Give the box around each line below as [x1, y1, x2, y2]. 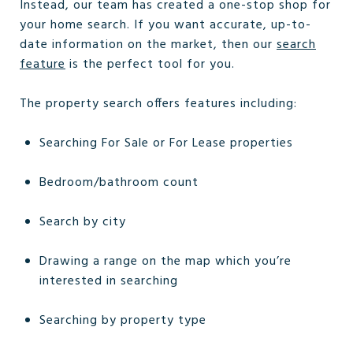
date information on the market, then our [20, 35, 277, 55]
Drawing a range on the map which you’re [39, 251, 292, 272]
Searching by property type [39, 310, 206, 331]
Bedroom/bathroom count [39, 173, 199, 193]
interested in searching [39, 271, 178, 292]
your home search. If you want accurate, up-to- [20, 15, 311, 35]
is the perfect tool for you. [65, 54, 235, 75]
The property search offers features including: [20, 94, 297, 114]
